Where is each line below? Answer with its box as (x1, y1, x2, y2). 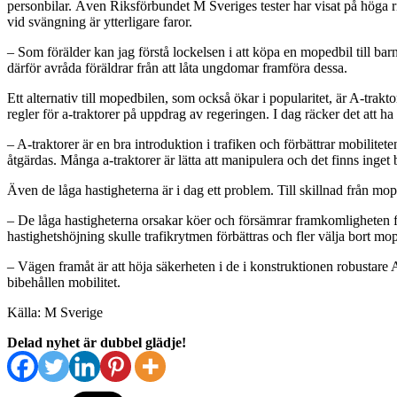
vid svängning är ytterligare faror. (7, 13, 192, 29)
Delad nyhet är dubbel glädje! (7, 334, 186, 350)
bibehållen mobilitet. (7, 274, 121, 290)
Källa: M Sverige (7, 304, 103, 320)
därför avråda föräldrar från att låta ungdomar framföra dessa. (7, 59, 347, 75)
